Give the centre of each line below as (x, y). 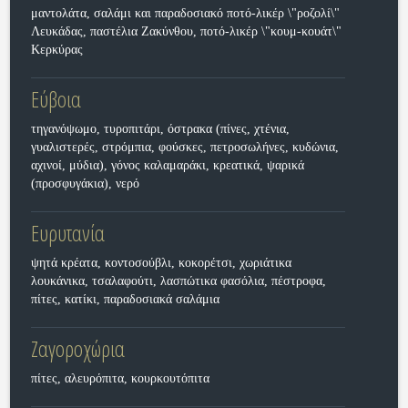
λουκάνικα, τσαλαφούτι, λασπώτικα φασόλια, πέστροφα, (178, 281)
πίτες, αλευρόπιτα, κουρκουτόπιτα (120, 378)
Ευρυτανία (67, 233)
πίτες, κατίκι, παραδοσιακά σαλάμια (125, 299)
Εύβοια (56, 99)
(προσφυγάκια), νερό (85, 184)
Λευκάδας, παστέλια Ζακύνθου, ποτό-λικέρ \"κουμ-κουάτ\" (186, 31)
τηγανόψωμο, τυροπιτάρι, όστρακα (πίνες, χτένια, (160, 129)
